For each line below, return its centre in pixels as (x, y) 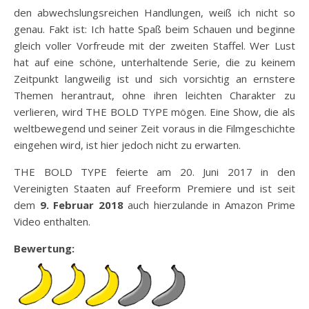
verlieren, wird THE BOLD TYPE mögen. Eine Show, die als (154, 111)
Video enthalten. (52, 221)
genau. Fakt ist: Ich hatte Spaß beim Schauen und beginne (154, 29)
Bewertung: (44, 248)
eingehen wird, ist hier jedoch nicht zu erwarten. (127, 144)
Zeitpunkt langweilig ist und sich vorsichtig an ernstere (154, 78)
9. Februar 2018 (81, 205)
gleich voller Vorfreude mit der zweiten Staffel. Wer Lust (154, 45)
